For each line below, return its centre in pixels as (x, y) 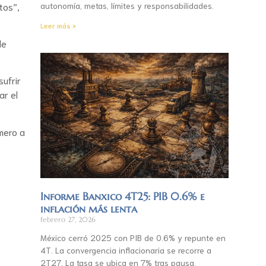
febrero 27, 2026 (68, 220)
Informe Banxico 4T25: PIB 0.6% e (122, 197)
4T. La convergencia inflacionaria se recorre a (126, 250)
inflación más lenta (88, 209)
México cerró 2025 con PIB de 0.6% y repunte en (133, 238)
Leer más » (58, 25)
